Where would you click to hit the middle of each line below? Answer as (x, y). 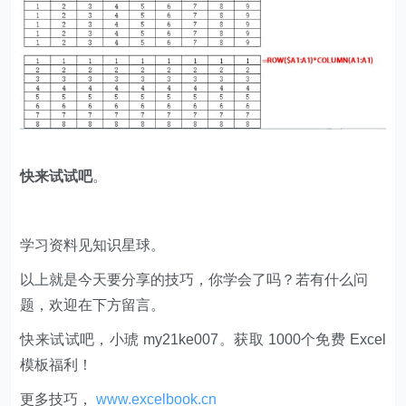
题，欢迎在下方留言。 (93, 305)
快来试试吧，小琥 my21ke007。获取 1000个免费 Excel (203, 340)
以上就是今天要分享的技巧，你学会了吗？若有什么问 (194, 280)
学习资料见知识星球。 (93, 246)
